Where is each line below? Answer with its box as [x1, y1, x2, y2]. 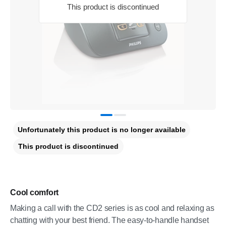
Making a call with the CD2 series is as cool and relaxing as [10, 204, 214, 212]
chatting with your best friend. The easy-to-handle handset [10, 216, 209, 224]
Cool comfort [10, 188, 59, 197]
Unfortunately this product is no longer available [18, 126, 186, 134]
